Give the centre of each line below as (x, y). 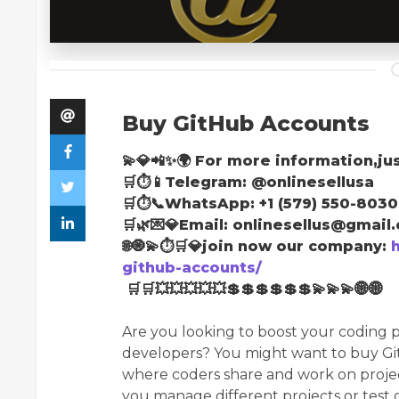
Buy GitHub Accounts (246, 123)
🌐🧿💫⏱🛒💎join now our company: (256, 246)
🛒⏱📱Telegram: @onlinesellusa (250, 182)
